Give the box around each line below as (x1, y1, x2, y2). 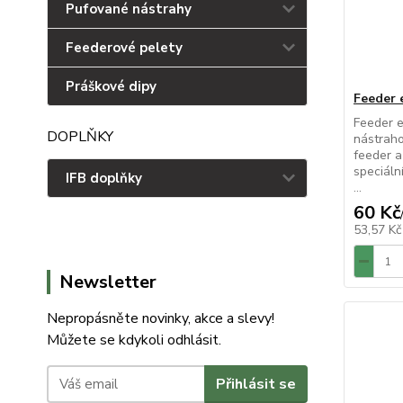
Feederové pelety (66, 39, 183, 57)
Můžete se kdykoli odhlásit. (47, 330, 225, 350)
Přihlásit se (215, 373, 296, 394)
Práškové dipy (66, 77, 157, 95)
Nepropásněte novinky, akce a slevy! (47, 309, 274, 328)
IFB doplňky (66, 169, 142, 187)
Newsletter (59, 270, 157, 294)
